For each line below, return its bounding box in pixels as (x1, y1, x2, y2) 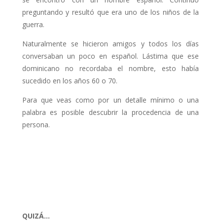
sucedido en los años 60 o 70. (22, 76, 117, 85)
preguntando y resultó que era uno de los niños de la (22, 7, 199, 17)
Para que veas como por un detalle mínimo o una (22, 95, 199, 105)
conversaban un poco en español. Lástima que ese (22, 51, 199, 61)
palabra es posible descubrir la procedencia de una (22, 108, 199, 117)
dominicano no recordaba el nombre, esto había (22, 64, 199, 73)
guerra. (22, 20, 44, 29)
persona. (22, 120, 50, 129)
